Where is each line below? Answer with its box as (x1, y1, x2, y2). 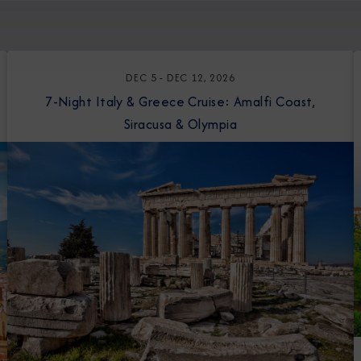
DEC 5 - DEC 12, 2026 (126, 70, 235, 85)
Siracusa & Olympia (123, 114, 238, 134)
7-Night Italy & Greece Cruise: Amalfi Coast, (45, 92, 96, 111)
